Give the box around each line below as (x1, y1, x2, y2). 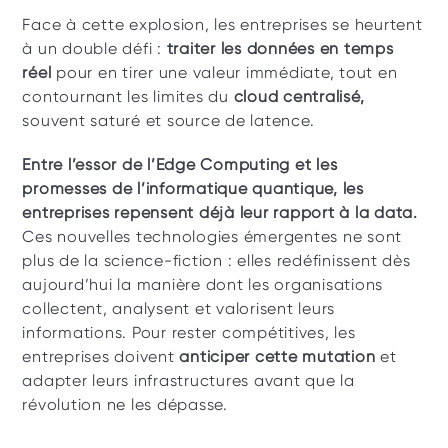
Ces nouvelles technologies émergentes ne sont (22, 227, 403, 246)
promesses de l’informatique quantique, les (22, 179, 364, 198)
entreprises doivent (22, 347, 180, 366)
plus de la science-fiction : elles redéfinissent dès (22, 251, 411, 270)
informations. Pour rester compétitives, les (22, 323, 356, 342)
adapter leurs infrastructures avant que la (22, 371, 355, 390)
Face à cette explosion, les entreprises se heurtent (22, 15, 423, 34)
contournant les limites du (22, 87, 234, 106)
